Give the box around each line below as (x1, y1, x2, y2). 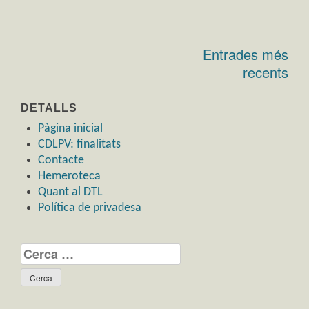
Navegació (21, 55, 119, 86)
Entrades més (203, 43, 288, 64)
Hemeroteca (38, 169, 101, 183)
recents (243, 61, 288, 82)
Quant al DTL (38, 185, 103, 199)
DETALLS (21, 101, 77, 114)
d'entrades (21, 78, 118, 108)
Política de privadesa (38, 201, 141, 215)
